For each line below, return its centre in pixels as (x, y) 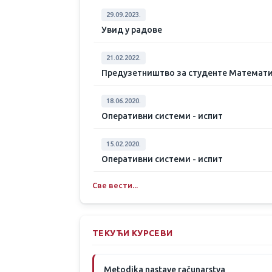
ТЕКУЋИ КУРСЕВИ (133, 233)
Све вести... (115, 185)
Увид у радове (132, 30)
